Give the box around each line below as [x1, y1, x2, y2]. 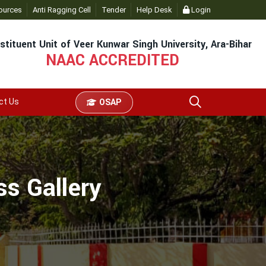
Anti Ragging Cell [32, 5, 91, 14]
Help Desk [136, 5, 172, 14]
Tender [101, 5, 126, 14]
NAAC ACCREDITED [46, 49, 179, 71]
